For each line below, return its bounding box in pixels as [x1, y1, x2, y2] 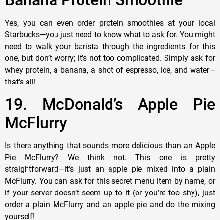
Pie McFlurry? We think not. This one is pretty [5, 153, 215, 163]
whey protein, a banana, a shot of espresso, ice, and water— [5, 65, 215, 75]
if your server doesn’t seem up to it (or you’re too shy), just [5, 188, 215, 198]
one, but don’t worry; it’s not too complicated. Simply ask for [5, 53, 215, 63]
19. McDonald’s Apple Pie [5, 95, 215, 114]
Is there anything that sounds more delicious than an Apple [5, 141, 215, 151]
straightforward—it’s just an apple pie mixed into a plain [5, 165, 215, 174]
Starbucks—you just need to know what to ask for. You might [5, 29, 215, 39]
